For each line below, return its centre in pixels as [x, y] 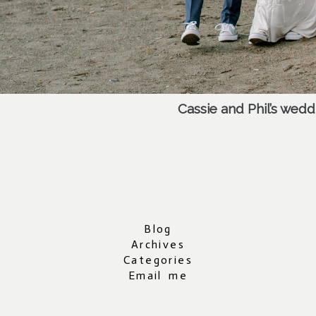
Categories [158, 260]
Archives [158, 245]
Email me [158, 276]
